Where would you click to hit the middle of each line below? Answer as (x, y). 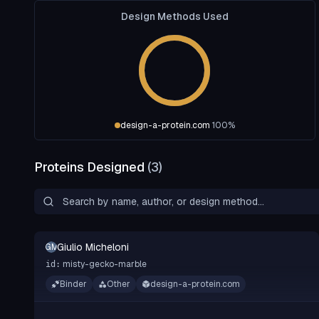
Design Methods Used (174, 16)
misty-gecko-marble (105, 264)
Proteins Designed (91, 167)
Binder (73, 284)
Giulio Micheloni (93, 247)
